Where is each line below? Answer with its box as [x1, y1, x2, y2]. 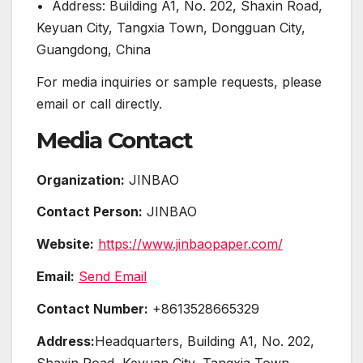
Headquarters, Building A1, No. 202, [95, 332, 314, 349]
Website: [36, 236, 94, 253]
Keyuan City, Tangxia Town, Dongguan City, [36, 19, 305, 36]
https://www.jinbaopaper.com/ [98, 236, 283, 253]
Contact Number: [36, 300, 148, 317]
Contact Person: [36, 203, 143, 220]
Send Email [79, 267, 147, 284]
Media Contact [36, 126, 193, 154]
